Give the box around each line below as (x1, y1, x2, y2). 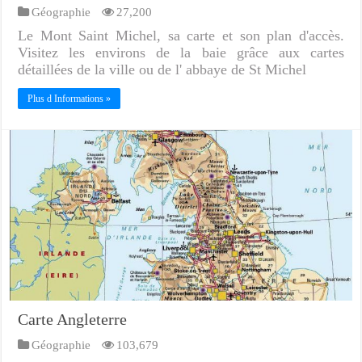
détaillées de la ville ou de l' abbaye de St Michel (18, 61, 307, 78)
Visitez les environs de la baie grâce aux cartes (18, 44, 344, 61)
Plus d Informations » (27, 92, 112, 104)
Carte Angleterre (18, 310, 128, 329)
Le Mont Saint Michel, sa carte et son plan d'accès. (18, 27, 344, 44)
